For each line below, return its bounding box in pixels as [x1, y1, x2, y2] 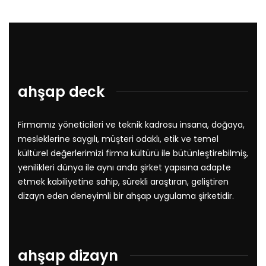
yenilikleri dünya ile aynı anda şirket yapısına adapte [18, 161, 231, 173]
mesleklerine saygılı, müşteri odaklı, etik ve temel [18, 132, 218, 145]
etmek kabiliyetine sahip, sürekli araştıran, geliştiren [18, 175, 229, 188]
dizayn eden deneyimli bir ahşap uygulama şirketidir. [18, 189, 234, 202]
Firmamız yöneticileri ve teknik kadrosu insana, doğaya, [18, 118, 245, 131]
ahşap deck [18, 81, 104, 102]
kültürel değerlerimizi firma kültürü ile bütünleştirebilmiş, [18, 147, 248, 159]
